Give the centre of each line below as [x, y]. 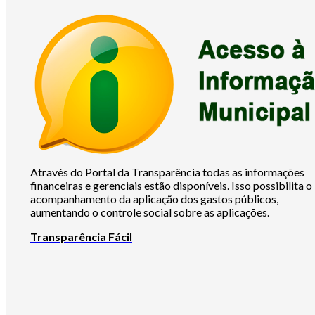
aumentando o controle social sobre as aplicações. [150, 212]
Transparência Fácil [81, 237]
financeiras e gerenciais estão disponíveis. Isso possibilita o [171, 186]
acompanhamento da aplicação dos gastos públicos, [154, 199]
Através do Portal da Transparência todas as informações [167, 172]
